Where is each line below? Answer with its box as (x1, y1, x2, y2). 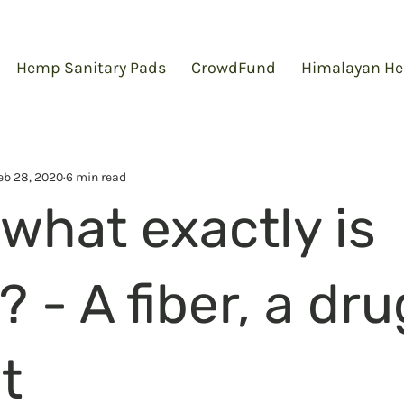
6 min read (66, 169, 126, 185)
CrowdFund (191, 58, 276, 78)
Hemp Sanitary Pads (16, 58, 166, 78)
